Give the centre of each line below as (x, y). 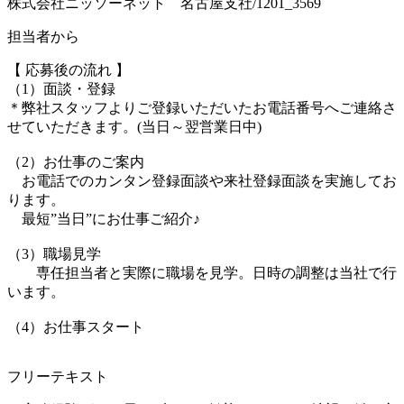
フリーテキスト (58, 376)
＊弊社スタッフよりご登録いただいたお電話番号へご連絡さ (202, 107)
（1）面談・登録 (61, 88)
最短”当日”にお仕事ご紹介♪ (104, 218)
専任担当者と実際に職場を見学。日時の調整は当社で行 (202, 272)
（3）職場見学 (54, 253)
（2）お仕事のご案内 (76, 161)
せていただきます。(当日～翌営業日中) (134, 126)
